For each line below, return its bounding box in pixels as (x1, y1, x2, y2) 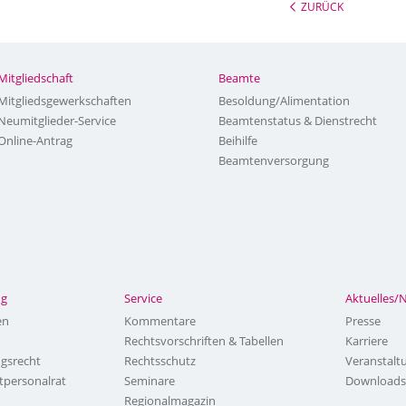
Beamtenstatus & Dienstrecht (218, 112, 378, 129)
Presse (344, 313, 381, 329)
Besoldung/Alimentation (218, 92, 351, 109)
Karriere (344, 333, 388, 349)
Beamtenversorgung (218, 152, 330, 169)
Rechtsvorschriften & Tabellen (123, 333, 284, 349)
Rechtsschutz (123, 353, 196, 369)
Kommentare (123, 313, 196, 329)
